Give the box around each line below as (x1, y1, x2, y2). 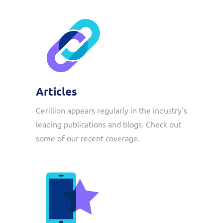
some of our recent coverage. (36, 132, 140, 143)
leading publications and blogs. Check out (36, 118, 181, 129)
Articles (36, 85, 77, 98)
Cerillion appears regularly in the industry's (36, 105, 187, 115)
